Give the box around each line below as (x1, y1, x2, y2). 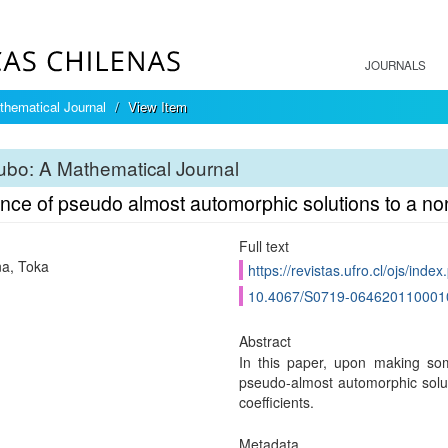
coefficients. (238, 392, 314, 412)
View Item (128, 97, 187, 116)
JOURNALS (365, 57, 426, 73)
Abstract (238, 331, 291, 351)
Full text (238, 236, 289, 256)
